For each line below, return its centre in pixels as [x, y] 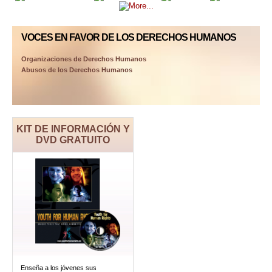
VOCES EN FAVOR [60, 37]
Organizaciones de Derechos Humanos [84, 59]
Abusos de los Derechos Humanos [77, 70]
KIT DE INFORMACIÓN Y [73, 129]
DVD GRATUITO [73, 140]
